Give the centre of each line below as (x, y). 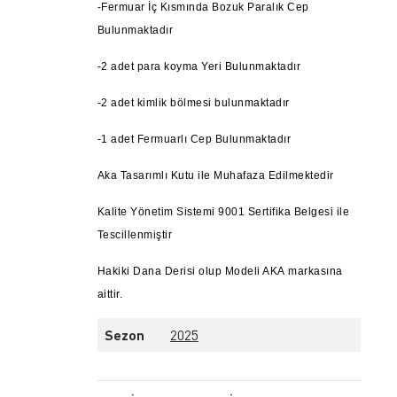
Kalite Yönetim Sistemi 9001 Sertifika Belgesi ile (223, 211)
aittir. (110, 294)
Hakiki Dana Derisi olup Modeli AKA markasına (220, 271)
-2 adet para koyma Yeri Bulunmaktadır (199, 66)
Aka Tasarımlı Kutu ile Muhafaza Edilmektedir (215, 175)
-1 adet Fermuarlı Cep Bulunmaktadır (195, 139)
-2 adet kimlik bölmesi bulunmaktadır (193, 102)
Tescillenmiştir (135, 234)
